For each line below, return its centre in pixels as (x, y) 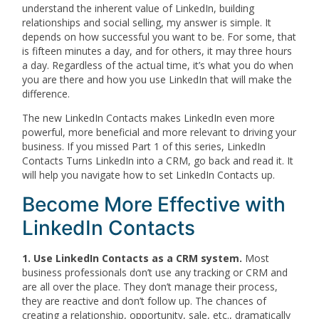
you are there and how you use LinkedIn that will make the (157, 80)
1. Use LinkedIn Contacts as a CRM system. (134, 258)
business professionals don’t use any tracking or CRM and (155, 272)
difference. (46, 94)
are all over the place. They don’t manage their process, (150, 286)
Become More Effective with (154, 204)
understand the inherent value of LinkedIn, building (138, 9)
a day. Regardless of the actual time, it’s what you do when (158, 66)
